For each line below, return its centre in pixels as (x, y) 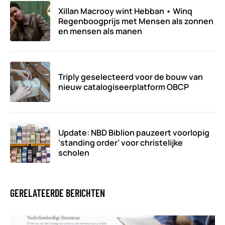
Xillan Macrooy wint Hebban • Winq (125, 11)
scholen (74, 153)
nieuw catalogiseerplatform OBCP (124, 87)
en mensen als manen (100, 31)
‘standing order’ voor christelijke (121, 143)
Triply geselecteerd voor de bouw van (131, 77)
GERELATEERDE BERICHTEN (58, 193)
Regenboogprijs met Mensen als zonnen (136, 21)
